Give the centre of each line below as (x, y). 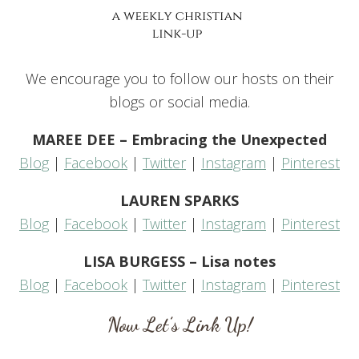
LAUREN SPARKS (179, 200)
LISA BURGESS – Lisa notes (179, 261)
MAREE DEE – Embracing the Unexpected (179, 139)
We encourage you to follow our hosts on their (179, 78)
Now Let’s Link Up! (179, 325)
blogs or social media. (179, 101)
